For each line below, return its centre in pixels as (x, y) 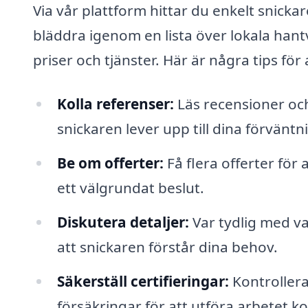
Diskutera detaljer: (123, 222)
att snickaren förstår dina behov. (167, 246)
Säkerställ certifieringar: (143, 281)
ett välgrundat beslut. (130, 187)
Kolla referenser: (115, 104)
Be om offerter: (110, 163)
